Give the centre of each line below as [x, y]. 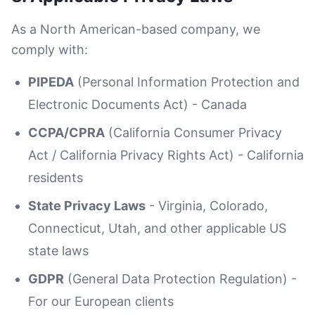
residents [56, 178]
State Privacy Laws [87, 206]
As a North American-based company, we [136, 29]
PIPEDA [51, 82]
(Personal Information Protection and [187, 82]
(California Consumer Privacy [193, 133]
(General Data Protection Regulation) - [180, 279]
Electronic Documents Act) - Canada [137, 104]
